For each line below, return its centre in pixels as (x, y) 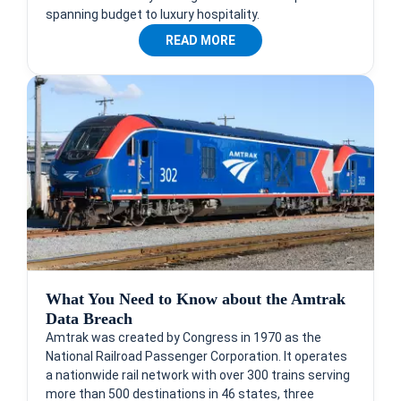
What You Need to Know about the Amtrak (196, 299)
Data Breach (89, 318)
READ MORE (200, 40)
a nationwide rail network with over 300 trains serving (198, 375)
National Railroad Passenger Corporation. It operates (196, 356)
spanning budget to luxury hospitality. (153, 14)
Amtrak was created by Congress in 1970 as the (183, 337)
